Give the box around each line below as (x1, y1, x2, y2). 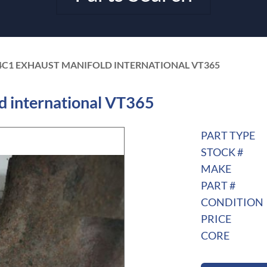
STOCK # (200, 145, 243, 159)
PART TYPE (200, 129, 255, 142)
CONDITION (200, 195, 263, 209)
